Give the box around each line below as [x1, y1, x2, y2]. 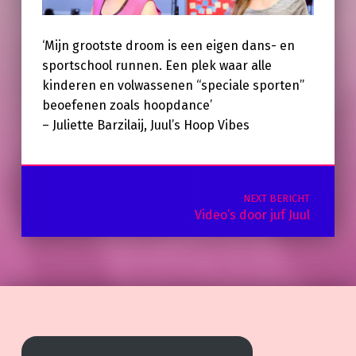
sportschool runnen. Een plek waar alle [41, 58, 272, 74]
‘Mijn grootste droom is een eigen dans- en [41, 38, 295, 54]
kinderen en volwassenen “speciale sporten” [41, 78, 304, 94]
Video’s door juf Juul [194, 207, 310, 223]
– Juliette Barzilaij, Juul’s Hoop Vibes [41, 118, 250, 133]
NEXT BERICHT [242, 192, 310, 205]
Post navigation [20, 153, 110, 176]
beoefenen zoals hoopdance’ [41, 98, 212, 114]
